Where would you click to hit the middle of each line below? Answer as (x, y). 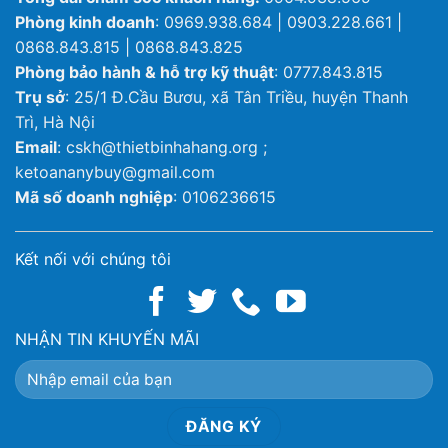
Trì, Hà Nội (55, 122)
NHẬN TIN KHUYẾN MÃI (106, 338)
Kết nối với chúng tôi (92, 258)
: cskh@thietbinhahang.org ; (162, 147)
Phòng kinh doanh (85, 22)
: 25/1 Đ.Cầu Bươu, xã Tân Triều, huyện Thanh (236, 97)
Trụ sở (40, 97)
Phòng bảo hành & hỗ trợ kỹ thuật (144, 72)
